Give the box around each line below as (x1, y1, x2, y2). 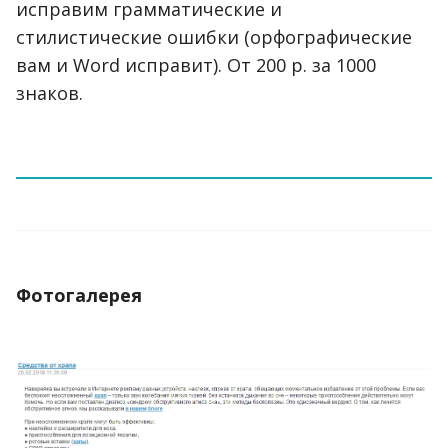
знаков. (16, 81, 83, 106)
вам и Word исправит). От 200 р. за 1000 (16, 53, 376, 78)
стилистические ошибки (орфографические (16, 25, 412, 50)
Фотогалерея (16, 283, 142, 308)
